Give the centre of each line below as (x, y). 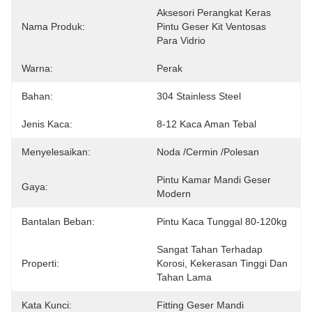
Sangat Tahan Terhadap (210, 249)
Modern (174, 194)
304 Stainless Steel (199, 96)
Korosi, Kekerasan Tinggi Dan (222, 263)
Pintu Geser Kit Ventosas (211, 26)
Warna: (37, 68)
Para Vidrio (181, 40)
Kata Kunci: (47, 305)
